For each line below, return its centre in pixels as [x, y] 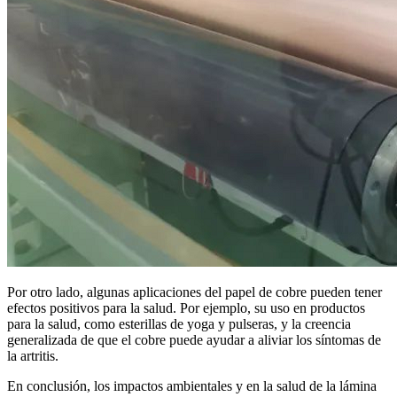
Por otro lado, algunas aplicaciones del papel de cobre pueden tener [195, 292]
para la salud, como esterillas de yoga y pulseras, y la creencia [179, 323]
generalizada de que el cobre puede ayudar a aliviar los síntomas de [194, 339]
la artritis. [33, 355]
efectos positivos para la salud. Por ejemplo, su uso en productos [186, 307]
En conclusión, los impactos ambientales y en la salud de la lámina [192, 385]
